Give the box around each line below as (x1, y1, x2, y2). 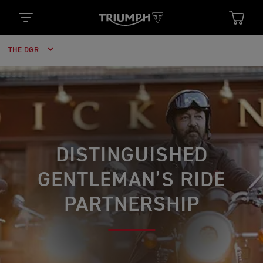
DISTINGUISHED (55, 145, 208, 166)
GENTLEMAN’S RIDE (38, 170, 225, 191)
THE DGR (8, 46, 41, 54)
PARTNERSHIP (63, 194, 200, 215)
